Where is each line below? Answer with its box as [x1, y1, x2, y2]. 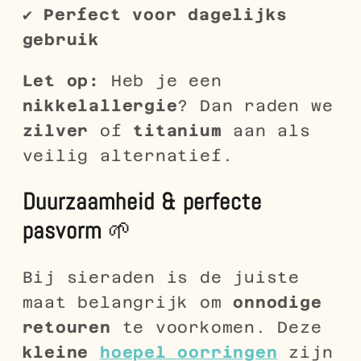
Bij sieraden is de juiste [22, 268, 300, 286]
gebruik [22, 31, 100, 49]
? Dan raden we [177, 96, 334, 114]
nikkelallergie [22, 96, 178, 114]
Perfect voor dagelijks [44, 6, 288, 24]
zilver [22, 121, 89, 139]
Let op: [22, 71, 100, 89]
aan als [222, 121, 311, 139]
